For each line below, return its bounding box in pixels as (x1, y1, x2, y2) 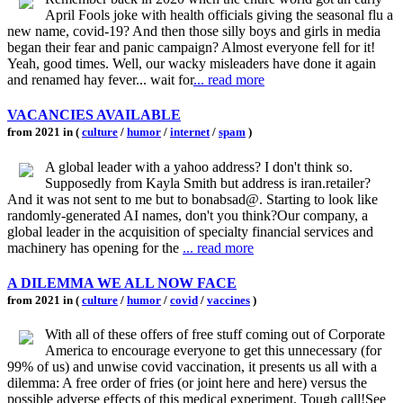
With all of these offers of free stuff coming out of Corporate (45, 327, 385, 343)
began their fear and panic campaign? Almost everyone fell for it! (7, 40, 375, 56)
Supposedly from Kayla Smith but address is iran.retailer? (45, 175, 371, 191)
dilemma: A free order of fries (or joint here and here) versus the (7, 375, 367, 391)
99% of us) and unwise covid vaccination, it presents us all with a (7, 359, 377, 375)
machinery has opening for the (7, 239, 183, 255)
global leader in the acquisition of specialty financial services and (7, 223, 373, 239)
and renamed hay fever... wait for (7, 72, 193, 88)
